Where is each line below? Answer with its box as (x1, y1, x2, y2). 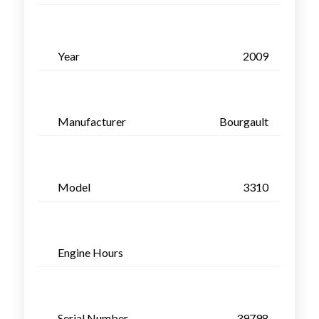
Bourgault (219, 114, 268, 128)
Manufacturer (57, 114, 126, 128)
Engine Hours (57, 245, 123, 259)
